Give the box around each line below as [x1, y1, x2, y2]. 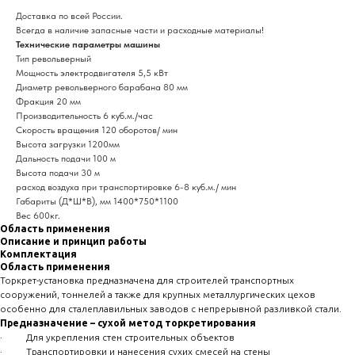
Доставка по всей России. [16, 10, 123, 22]
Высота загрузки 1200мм [16, 139, 120, 151]
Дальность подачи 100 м [16, 153, 116, 165]
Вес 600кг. [16, 210, 60, 222]
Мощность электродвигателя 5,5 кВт [16, 67, 168, 79]
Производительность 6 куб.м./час [16, 110, 153, 122]
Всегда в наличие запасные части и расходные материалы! [16, 25, 264, 36]
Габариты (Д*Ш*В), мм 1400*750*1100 [16, 196, 178, 208]
